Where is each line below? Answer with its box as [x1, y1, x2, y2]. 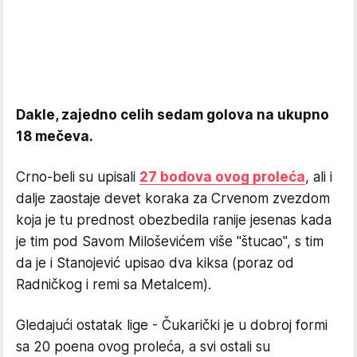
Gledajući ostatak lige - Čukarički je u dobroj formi [16, 317, 328, 333]
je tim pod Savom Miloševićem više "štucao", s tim [16, 233, 324, 249]
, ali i [305, 169, 332, 185]
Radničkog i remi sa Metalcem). [16, 277, 211, 292]
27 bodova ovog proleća [139, 169, 305, 185]
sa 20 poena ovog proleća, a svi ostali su [16, 339, 270, 355]
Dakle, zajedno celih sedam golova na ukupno [16, 107, 329, 123]
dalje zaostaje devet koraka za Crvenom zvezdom [16, 190, 330, 206]
